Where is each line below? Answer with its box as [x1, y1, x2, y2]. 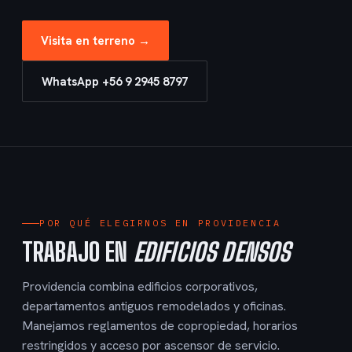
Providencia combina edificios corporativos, [22, 278, 258, 295]
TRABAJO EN [22, 237, 134, 267]
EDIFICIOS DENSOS [133, 237, 291, 267]
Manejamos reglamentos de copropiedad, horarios [22, 317, 298, 334]
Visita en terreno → [41, 32, 150, 48]
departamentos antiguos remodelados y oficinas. [22, 298, 286, 314]
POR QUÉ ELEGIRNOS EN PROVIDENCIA [39, 217, 281, 229]
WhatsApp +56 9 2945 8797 [42, 73, 188, 89]
